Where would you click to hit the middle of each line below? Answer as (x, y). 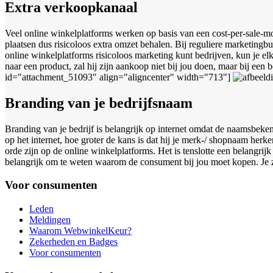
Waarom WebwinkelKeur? (80, 231)
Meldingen (50, 220)
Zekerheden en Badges (73, 242)
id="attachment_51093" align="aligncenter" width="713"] (119, 77)
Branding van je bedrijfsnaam (99, 103)
